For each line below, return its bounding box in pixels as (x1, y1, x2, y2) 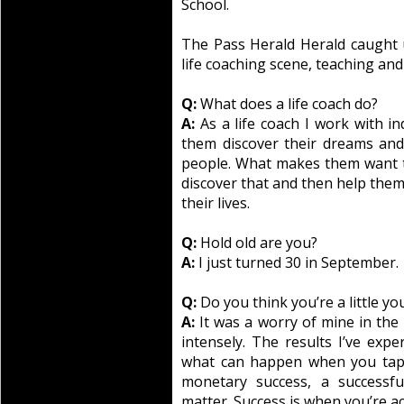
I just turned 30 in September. (195, 252, 399, 272)
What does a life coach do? (197, 94, 378, 114)
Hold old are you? (197, 233, 317, 252)
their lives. (181, 193, 250, 213)
